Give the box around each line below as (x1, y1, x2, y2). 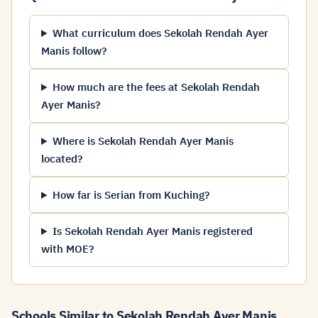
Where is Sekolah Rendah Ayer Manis (52, 134, 234, 148)
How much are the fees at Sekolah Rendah (52, 80, 260, 94)
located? (41, 152, 82, 165)
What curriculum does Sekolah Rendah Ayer (52, 26, 268, 40)
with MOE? (41, 242, 94, 256)
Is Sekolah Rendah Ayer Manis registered (52, 224, 253, 238)
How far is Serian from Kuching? (52, 188, 209, 202)
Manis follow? (41, 44, 106, 57)
